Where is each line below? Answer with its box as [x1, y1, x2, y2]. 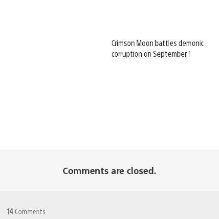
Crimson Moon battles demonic [111, 37, 204, 48]
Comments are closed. [63, 164, 156, 176]
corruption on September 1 [111, 48, 191, 59]
